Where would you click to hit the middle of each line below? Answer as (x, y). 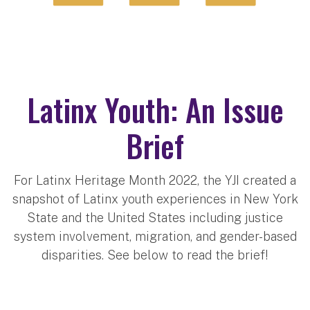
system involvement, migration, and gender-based (155, 237)
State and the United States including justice (155, 218)
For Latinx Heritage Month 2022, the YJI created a (155, 181)
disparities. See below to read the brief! (155, 255)
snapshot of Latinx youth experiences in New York (155, 199)
